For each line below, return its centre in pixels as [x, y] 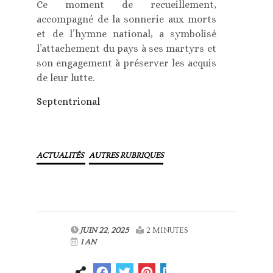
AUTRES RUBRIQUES [126, 156]
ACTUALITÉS [61, 156]
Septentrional [69, 102]
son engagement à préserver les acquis [126, 63]
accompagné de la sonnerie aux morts [126, 19]
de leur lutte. [66, 78]
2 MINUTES [167, 231]
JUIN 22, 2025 [105, 231]
